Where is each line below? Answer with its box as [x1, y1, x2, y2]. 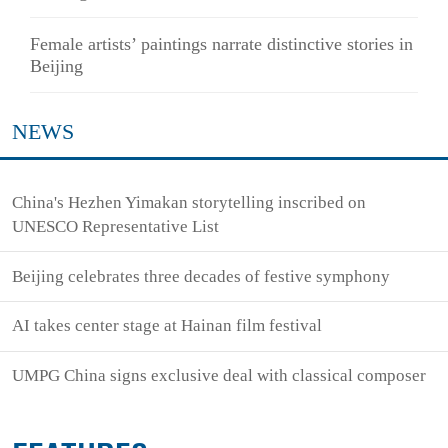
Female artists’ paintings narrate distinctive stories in [30, 33, 413, 54]
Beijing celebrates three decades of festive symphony [12, 266, 391, 286]
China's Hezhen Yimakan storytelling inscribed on [12, 192, 367, 212]
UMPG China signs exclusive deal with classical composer [12, 366, 427, 386]
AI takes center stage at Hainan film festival [12, 316, 323, 336]
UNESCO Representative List [12, 216, 220, 236]
